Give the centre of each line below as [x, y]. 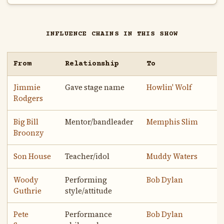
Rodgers [28, 99]
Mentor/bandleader [99, 122]
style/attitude [89, 191]
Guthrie [28, 191]
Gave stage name [95, 88]
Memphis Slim [172, 122]
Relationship [92, 64]
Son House [32, 157]
